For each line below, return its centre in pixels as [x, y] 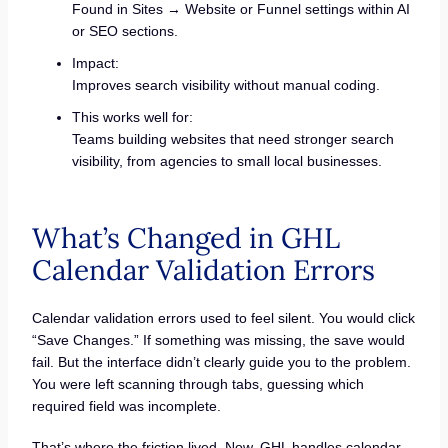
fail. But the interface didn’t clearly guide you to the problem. [221, 361]
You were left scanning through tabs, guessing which [197, 383]
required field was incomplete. [126, 405]
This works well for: [132, 116]
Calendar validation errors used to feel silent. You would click [223, 317]
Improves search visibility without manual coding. [225, 84]
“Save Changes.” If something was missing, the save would [218, 339]
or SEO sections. [124, 30]
